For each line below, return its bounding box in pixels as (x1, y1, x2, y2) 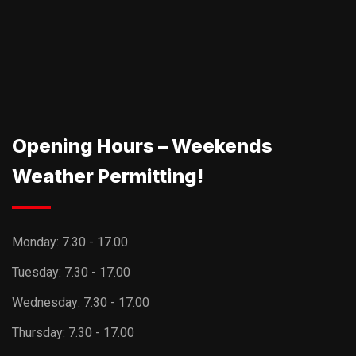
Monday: (12, 234, 62, 250)
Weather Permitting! (12, 164, 203, 188)
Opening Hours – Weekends (12, 133, 273, 157)
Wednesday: (12, 294, 83, 310)
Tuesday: (12, 264, 64, 280)
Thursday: (12, 324, 68, 340)
